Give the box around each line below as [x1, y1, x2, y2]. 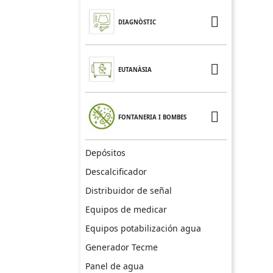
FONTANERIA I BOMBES [118, 113, 186, 121]
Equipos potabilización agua [85, 222, 201, 234]
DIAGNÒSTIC [118, 18, 156, 26]
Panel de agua [85, 260, 144, 272]
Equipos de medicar [85, 203, 167, 215]
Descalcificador [85, 165, 147, 177]
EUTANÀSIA [118, 65, 152, 74]
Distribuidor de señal [85, 184, 172, 196]
